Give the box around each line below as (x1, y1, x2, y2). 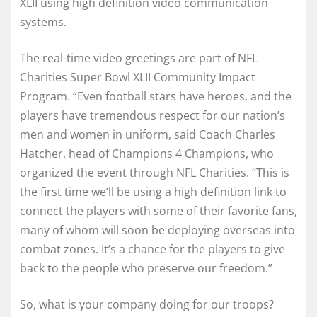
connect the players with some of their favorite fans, (20, 203, 297, 219)
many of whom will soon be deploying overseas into (20, 222, 295, 238)
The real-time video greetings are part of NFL (20, 50, 258, 67)
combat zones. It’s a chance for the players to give (20, 241, 285, 258)
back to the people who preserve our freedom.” (20, 260, 272, 277)
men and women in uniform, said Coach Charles (20, 127, 275, 143)
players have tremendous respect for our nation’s (20, 108, 285, 124)
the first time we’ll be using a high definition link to (20, 184, 287, 200)
